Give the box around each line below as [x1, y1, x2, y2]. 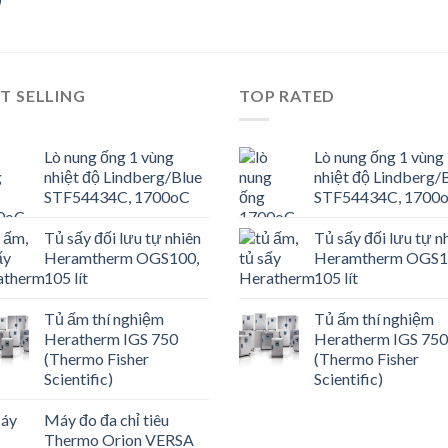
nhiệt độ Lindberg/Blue [44, 167, 202, 187]
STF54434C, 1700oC [44, 187, 190, 207]
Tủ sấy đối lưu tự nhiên [44, 228, 201, 248]
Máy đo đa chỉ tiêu [44, 410, 169, 430]
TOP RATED [239, 85, 336, 105]
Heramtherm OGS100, [44, 248, 199, 268]
